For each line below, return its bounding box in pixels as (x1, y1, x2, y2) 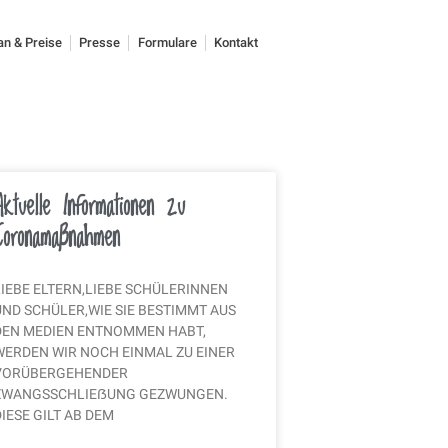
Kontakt (214, 35, 258, 50)
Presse (79, 35, 121, 50)
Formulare (137, 35, 197, 50)
